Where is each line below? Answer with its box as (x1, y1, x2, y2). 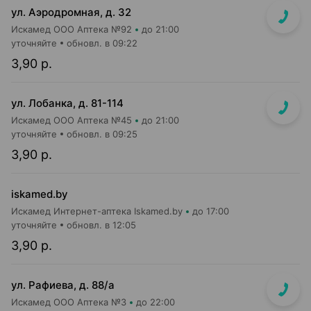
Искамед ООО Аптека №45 (11, 115, 132, 126)
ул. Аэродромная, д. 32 (11, 6, 131, 19)
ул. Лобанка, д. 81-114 (11, 96, 124, 110)
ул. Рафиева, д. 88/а (11, 278, 115, 292)
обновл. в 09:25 (67, 128, 137, 140)
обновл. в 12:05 (67, 219, 136, 230)
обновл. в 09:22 (67, 37, 137, 49)
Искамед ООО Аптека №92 (11, 24, 132, 35)
